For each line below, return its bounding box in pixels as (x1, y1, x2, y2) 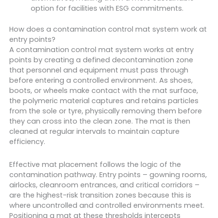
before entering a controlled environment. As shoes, (9, 75, 193, 85)
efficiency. (9, 137, 45, 146)
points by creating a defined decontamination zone (9, 55, 193, 65)
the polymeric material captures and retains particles (9, 96, 199, 106)
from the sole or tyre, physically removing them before (9, 106, 202, 116)
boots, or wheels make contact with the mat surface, (9, 86, 198, 95)
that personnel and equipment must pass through (9, 65, 188, 75)
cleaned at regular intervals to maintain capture (9, 127, 180, 136)
